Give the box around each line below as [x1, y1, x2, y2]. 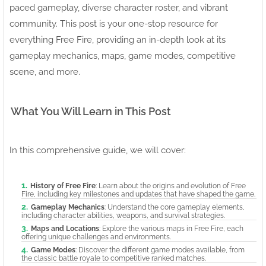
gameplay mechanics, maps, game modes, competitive [9, 50, 236, 61]
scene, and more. [9, 66, 80, 77]
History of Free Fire [30, 181, 96, 190]
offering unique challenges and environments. [21, 232, 171, 241]
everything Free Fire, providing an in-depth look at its [9, 34, 226, 45]
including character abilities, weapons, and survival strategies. [21, 211, 225, 220]
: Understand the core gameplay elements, [104, 202, 245, 211]
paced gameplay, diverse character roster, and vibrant [9, 2, 228, 13]
